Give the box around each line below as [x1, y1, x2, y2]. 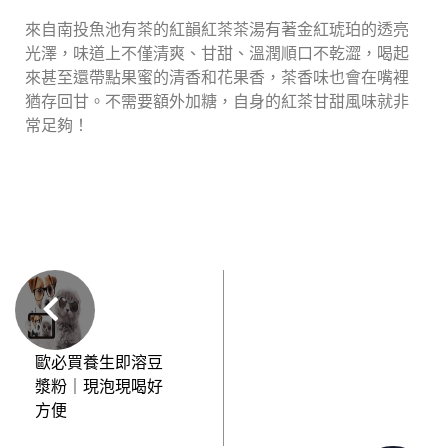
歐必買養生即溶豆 [35, 350, 163, 373]
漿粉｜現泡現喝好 [35, 374, 163, 397]
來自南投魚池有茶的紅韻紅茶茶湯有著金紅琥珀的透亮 [25, 19, 409, 39]
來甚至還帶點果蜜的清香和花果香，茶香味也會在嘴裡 [25, 67, 409, 87]
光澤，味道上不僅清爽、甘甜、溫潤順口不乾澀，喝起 [25, 43, 409, 63]
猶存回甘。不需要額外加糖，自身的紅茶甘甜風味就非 [25, 91, 409, 111]
